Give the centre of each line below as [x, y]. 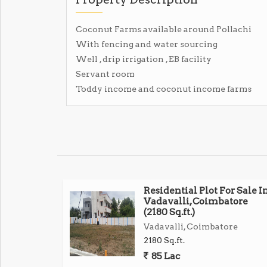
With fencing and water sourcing [147, 44]
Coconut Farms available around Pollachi [164, 29]
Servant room [105, 74]
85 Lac [165, 256]
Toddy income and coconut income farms [164, 89]
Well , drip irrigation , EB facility [144, 59]
